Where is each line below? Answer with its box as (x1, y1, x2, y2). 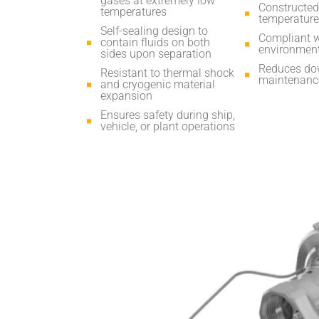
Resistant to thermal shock (100, 66, 234, 80)
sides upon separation (100, 46, 211, 61)
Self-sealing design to (100, 23, 208, 38)
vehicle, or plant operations (100, 119, 235, 133)
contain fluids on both (100, 35, 210, 49)
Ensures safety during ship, (100, 108, 235, 122)
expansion (100, 88, 152, 103)
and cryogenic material (100, 77, 215, 91)
